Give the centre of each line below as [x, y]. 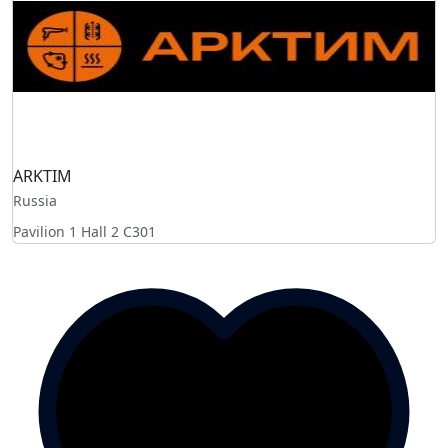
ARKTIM [42, 175]
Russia [35, 200]
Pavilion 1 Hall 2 [68, 231]
